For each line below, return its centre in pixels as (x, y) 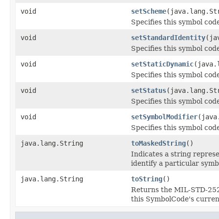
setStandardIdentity (168, 37)
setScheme (149, 11)
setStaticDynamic (162, 64)
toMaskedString (158, 143)
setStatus (149, 90)
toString (147, 179)
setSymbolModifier (164, 117)
